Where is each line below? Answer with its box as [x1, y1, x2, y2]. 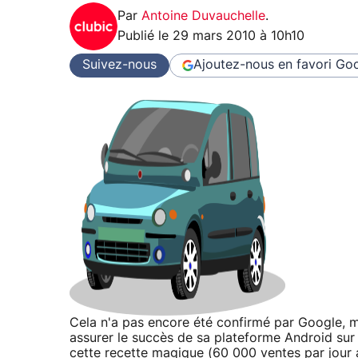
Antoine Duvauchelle [141, 9, 265, 22]
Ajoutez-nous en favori [193, 58, 332, 72]
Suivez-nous [82, 58, 157, 72]
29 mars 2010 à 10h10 [173, 29, 304, 42]
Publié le [117, 29, 173, 42]
